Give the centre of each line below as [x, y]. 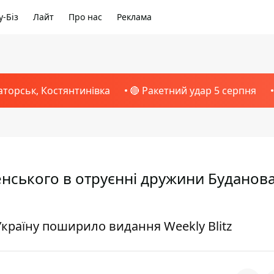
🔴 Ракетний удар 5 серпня [193, 91]
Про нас [85, 17]
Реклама [134, 17]
